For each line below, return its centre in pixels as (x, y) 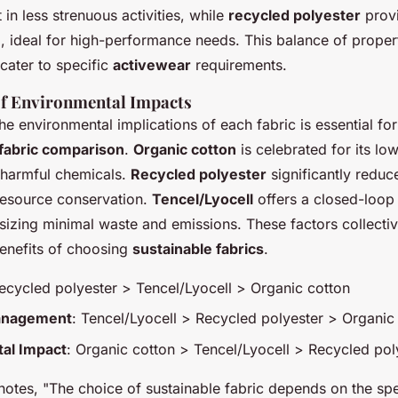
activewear (152, 64)
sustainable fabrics (198, 248)
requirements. (239, 64)
